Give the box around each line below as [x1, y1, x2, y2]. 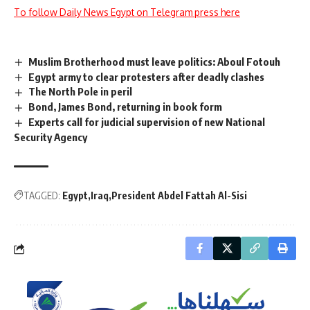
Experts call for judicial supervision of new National [28, 116, 266, 129]
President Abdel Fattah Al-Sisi [111, 190, 247, 202]
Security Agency [14, 131, 87, 144]
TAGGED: [24, 190, 60, 202]
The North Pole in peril [28, 85, 133, 98]
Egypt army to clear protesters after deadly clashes [28, 70, 265, 83]
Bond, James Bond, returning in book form [28, 100, 223, 113]
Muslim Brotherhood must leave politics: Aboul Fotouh [28, 55, 281, 68]
